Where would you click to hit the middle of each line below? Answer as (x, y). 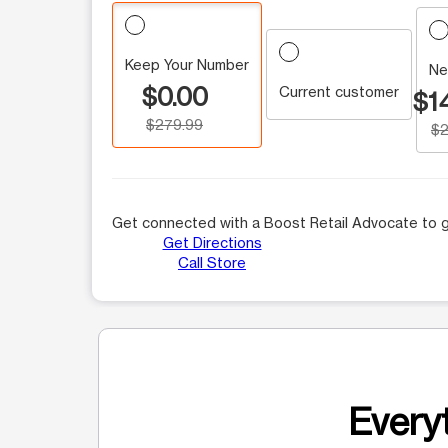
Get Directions (212, 242)
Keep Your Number (187, 64)
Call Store (212, 262)
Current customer (339, 92)
